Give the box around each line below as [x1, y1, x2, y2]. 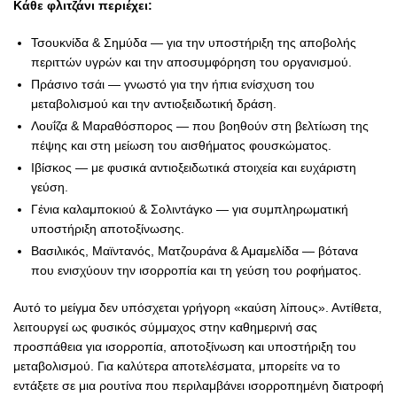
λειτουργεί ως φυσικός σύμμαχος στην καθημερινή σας [13, 319, 317, 334]
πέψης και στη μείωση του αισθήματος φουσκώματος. [31, 137, 331, 152]
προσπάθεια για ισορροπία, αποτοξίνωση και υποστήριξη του [13, 339, 356, 354]
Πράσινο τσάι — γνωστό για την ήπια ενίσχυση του [31, 76, 315, 91]
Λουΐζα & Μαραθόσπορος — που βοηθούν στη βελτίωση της [31, 118, 369, 133]
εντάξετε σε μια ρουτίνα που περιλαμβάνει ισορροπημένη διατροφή [13, 378, 384, 393]
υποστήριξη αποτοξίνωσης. [31, 221, 184, 236]
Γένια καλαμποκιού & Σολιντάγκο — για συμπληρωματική [31, 201, 348, 216]
